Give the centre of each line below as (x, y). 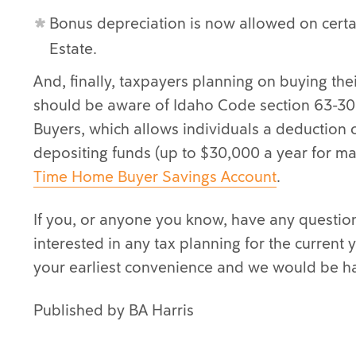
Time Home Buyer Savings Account (155, 176)
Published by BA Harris (114, 310)
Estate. (73, 48)
